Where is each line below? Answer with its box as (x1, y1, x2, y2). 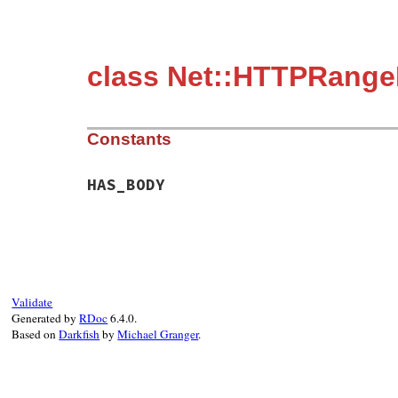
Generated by (12, 310, 80, 327)
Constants (87, 130, 171, 149)
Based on (12, 326, 60, 343)
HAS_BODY (87, 175, 165, 195)
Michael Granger (117, 326, 199, 343)
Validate (12, 294, 53, 311)
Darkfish (59, 326, 100, 343)
